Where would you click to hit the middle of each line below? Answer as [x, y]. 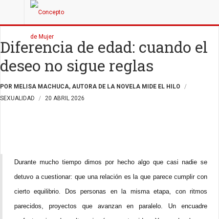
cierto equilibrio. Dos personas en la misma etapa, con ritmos [111, 191]
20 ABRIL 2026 [65, 98]
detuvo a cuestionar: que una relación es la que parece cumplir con [111, 177]
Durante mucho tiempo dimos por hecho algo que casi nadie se [111, 162]
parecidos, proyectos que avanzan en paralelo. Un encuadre [111, 206]
